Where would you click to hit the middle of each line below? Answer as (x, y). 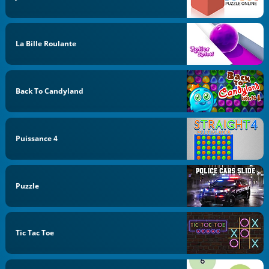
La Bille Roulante (46, 44)
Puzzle (28, 186)
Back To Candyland (50, 91)
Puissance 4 (37, 138)
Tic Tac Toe (35, 233)
